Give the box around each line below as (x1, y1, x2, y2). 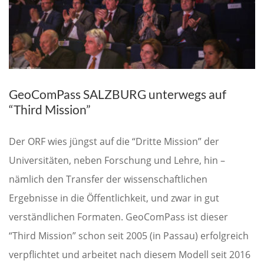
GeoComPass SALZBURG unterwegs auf (9, 86, 226, 101)
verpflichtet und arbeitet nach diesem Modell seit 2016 (9, 247, 250, 261)
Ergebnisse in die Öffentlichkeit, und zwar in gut (9, 191, 219, 204)
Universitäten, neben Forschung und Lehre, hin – (9, 153, 225, 167)
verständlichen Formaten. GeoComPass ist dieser (9, 210, 228, 223)
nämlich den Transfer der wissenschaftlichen (9, 172, 207, 186)
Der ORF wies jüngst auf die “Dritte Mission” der (9, 134, 219, 148)
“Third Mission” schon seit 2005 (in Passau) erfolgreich (9, 229, 249, 242)
